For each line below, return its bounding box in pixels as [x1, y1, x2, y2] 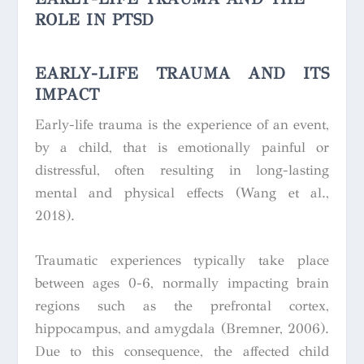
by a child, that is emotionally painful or [34, 138, 330, 156]
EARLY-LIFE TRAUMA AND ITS [34, 63, 330, 84]
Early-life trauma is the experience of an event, [34, 115, 330, 133]
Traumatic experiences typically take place [34, 252, 330, 270]
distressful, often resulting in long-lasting [34, 161, 330, 179]
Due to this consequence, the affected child [34, 343, 330, 361]
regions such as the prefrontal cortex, [34, 297, 330, 315]
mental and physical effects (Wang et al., [34, 184, 330, 201]
